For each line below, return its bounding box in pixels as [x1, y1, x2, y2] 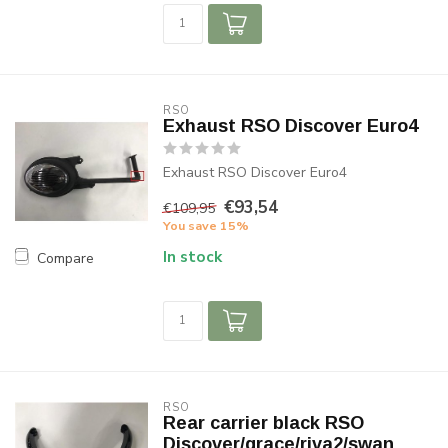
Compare [37, 248, 94, 268]
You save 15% [162, 217, 249, 234]
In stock [162, 246, 222, 267]
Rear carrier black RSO [162, 413, 364, 433]
